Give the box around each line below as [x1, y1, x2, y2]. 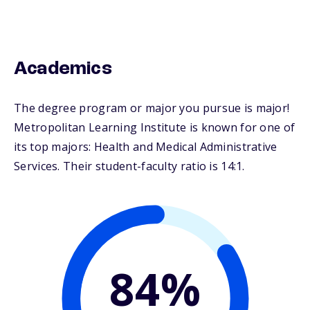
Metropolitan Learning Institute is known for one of [14, 120, 295, 136]
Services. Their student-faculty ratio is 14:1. [14, 158, 245, 174]
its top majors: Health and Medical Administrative [14, 139, 277, 155]
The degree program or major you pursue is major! [14, 100, 290, 116]
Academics [14, 60, 112, 80]
